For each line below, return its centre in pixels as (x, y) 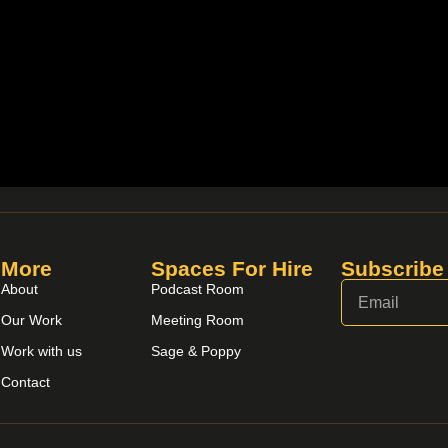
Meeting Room (198, 320)
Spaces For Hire (232, 269)
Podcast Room (198, 289)
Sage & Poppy (196, 351)
